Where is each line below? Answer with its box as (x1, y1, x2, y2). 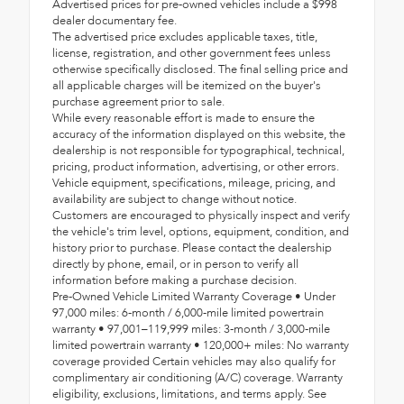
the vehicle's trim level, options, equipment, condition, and (52, 223, 349, 240)
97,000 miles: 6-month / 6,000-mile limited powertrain (52, 304, 324, 321)
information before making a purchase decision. (52, 271, 297, 289)
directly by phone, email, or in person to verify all (52, 255, 298, 272)
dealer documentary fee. (52, 12, 177, 29)
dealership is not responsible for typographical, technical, (52, 142, 344, 159)
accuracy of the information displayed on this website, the (52, 125, 345, 142)
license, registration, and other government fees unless (52, 44, 331, 61)
